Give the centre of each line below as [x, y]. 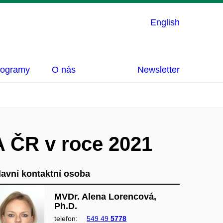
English [165, 22]
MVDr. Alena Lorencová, [106, 197]
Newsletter [159, 70]
